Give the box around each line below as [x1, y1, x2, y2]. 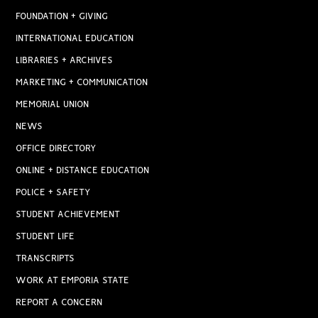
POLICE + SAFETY [16, 187, 91, 197]
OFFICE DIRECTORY [16, 143, 97, 153]
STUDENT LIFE [16, 231, 75, 241]
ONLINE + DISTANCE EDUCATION [16, 165, 150, 175]
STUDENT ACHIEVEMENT [16, 209, 121, 219]
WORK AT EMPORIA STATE [16, 275, 130, 285]
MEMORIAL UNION [16, 99, 89, 109]
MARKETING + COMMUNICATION [16, 77, 148, 87]
